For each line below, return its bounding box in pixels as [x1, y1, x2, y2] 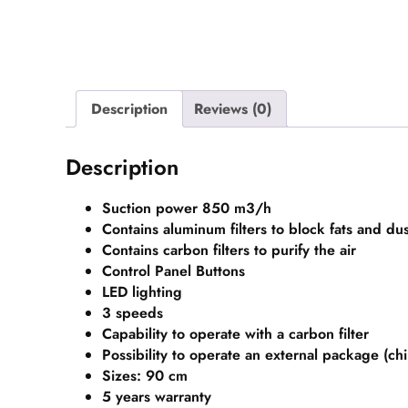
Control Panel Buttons [102, 260, 245, 281]
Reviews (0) [194, 98, 271, 120]
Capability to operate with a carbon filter [102, 322, 369, 344]
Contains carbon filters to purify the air [102, 239, 356, 260]
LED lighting [102, 280, 182, 302]
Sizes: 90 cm [102, 364, 192, 386]
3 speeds [102, 301, 163, 323]
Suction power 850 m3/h [102, 197, 271, 219]
